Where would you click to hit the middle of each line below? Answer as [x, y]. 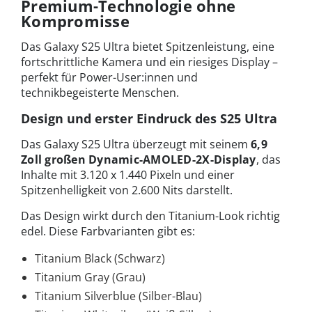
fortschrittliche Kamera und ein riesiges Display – [149, 62]
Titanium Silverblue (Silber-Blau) [118, 296]
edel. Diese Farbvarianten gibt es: [108, 232]
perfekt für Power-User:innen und [109, 78]
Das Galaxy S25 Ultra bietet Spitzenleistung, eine [148, 47]
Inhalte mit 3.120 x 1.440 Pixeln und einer [128, 175]
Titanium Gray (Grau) [90, 278]
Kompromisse [75, 21]
